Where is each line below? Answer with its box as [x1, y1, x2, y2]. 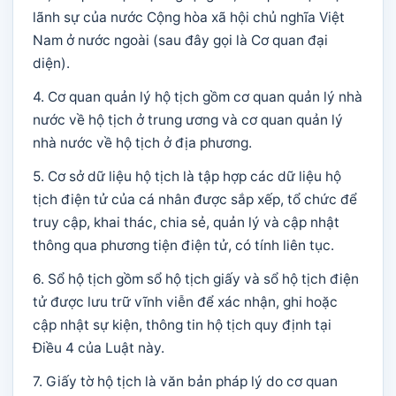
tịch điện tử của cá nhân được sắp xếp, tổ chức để [33, 191, 357, 208]
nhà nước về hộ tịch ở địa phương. [33, 134, 252, 151]
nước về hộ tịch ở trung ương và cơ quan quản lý [33, 111, 343, 128]
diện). [33, 55, 70, 72]
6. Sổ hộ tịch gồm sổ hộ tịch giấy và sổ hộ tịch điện [33, 270, 359, 287]
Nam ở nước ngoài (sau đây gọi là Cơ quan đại [33, 32, 328, 49]
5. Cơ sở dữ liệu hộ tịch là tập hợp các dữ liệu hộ [33, 168, 341, 185]
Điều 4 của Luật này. [33, 339, 164, 356]
